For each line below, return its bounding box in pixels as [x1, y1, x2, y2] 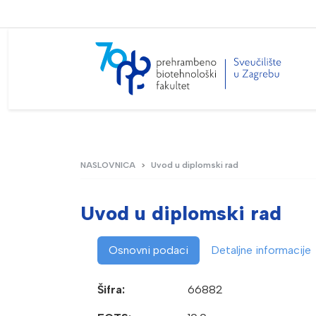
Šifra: [97, 283, 125, 297]
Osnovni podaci [109, 243, 188, 257]
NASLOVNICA [80, 160, 135, 171]
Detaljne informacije [211, 243, 311, 257]
